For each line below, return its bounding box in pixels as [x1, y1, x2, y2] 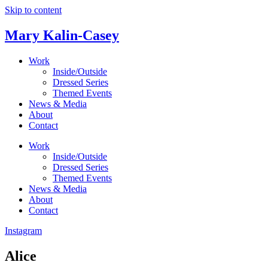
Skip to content [5, 5, 62, 15]
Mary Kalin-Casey [5, 27, 119, 43]
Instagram [5, 225, 42, 236]
